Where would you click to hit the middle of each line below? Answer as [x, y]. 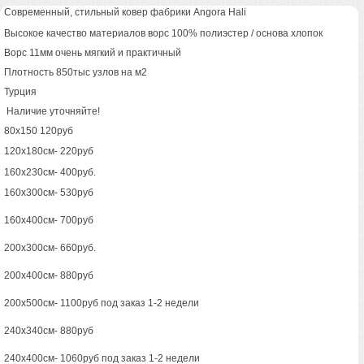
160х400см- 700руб [49, 221]
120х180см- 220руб [49, 152]
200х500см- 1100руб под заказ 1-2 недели [102, 303]
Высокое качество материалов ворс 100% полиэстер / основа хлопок [163, 34]
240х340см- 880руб [49, 331]
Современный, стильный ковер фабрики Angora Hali [125, 13]
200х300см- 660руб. [50, 248]
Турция [20, 92]
